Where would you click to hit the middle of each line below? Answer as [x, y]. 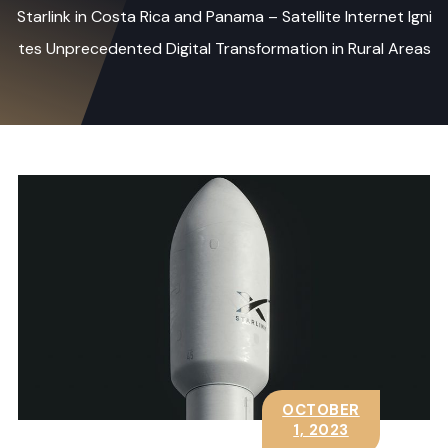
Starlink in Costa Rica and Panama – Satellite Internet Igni [224, 16]
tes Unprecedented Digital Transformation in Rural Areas [224, 48]
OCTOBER [321, 409]
